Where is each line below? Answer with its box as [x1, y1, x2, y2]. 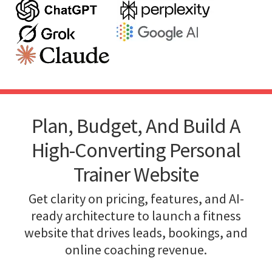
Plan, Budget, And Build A [32, 112, 240, 138]
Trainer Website [73, 161, 199, 187]
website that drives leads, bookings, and [24, 223, 248, 241]
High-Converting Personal [32, 137, 240, 163]
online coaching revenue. [65, 240, 207, 258]
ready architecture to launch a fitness [31, 206, 241, 224]
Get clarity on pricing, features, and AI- [28, 189, 244, 207]
